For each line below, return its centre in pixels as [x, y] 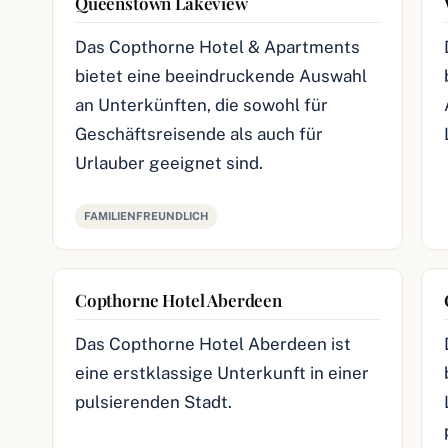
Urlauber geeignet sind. [169, 163]
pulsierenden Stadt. [153, 402]
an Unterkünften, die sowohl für [201, 105]
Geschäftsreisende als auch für [199, 134]
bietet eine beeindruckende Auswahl [221, 76]
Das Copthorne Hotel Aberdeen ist [213, 344]
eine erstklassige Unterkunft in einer [222, 373]
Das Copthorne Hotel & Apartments [217, 47]
